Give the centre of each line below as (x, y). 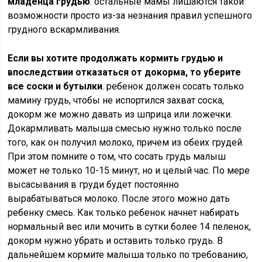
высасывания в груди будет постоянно (94, 185)
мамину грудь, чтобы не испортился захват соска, (116, 100)
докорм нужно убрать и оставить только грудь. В (116, 241)
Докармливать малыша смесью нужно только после (125, 128)
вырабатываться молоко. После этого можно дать (119, 199)
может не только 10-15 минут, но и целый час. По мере (129, 170)
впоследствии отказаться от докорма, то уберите (125, 72)
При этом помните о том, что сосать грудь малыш (117, 156)
